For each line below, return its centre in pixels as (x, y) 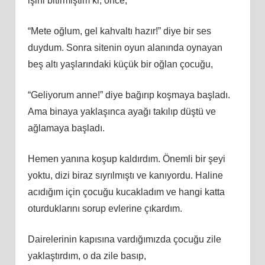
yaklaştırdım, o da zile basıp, (87, 256)
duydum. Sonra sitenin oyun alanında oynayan (125, 47)
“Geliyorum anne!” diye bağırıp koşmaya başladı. (129, 95)
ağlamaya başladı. (66, 128)
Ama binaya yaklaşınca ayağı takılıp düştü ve (122, 111)
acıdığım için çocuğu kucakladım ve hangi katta (126, 192)
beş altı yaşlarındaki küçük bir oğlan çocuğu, (120, 64)
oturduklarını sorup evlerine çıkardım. (105, 208)
